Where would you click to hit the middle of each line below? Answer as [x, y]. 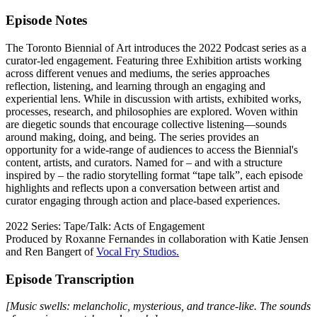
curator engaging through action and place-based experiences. [143, 200]
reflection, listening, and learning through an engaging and [136, 86]
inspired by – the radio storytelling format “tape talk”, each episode [154, 175]
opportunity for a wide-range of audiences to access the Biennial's [152, 149]
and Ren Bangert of [51, 251]
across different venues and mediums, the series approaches [138, 73]
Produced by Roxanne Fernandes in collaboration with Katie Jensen [157, 238]
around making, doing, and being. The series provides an [132, 137]
